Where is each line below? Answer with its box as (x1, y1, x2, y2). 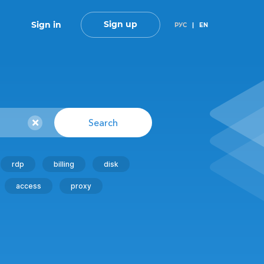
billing (54, 160, 74, 169)
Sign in (31, 19, 61, 30)
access (16, 181, 41, 190)
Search (88, 117, 118, 128)
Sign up (103, 19, 137, 29)
